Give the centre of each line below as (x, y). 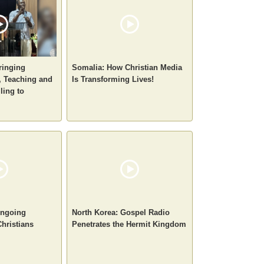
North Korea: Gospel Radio (121, 212)
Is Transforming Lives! (113, 79)
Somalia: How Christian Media (127, 67)
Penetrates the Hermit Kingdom (129, 224)
